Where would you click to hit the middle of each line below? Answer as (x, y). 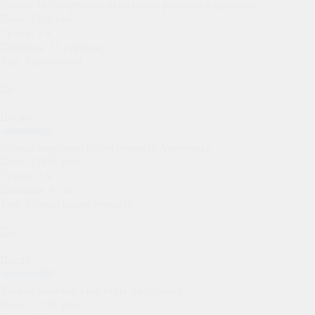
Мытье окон (53, 61)
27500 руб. (54, 304)
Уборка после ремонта (77, 204)
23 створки (74, 47)
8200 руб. (51, 19)
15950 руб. (54, 162)
